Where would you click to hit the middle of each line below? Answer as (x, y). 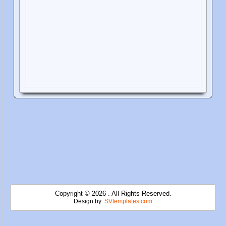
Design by (88, 202)
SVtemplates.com (128, 202)
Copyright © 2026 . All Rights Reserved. (113, 194)
